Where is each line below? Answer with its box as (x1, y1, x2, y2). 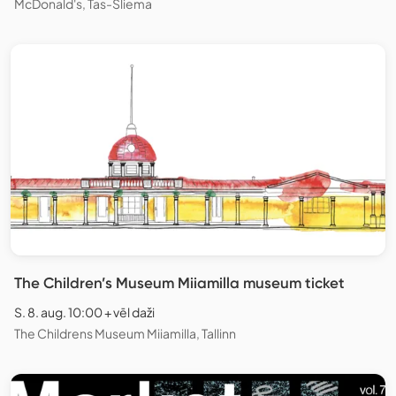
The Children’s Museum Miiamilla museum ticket (14, 273, 345, 292)
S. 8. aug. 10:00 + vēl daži (14, 303, 155, 320)
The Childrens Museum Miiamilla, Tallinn (14, 324, 236, 341)
